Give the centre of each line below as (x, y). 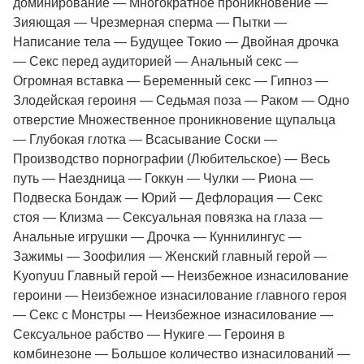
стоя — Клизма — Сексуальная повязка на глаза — (168, 217)
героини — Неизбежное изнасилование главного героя (180, 295)
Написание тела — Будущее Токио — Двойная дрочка (176, 42)
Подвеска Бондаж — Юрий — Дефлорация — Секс (168, 198)
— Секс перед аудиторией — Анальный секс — (156, 61)
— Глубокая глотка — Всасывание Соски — (145, 139)
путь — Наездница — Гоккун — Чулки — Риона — (163, 178)
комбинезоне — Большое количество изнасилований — (182, 354)
